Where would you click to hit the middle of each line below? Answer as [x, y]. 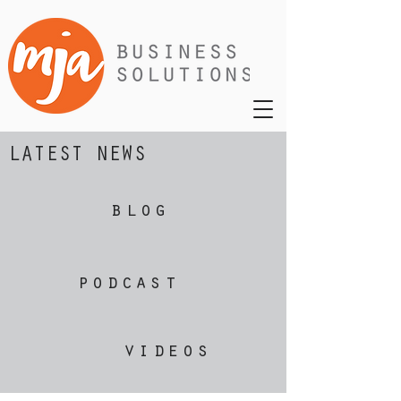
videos [167, 353]
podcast [128, 285]
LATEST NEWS [77, 157]
